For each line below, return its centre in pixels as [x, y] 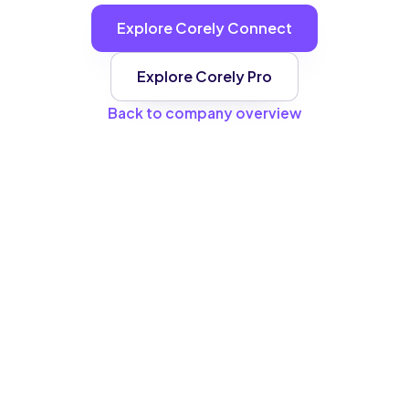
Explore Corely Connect [204, 28]
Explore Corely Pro [204, 76]
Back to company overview [204, 113]
